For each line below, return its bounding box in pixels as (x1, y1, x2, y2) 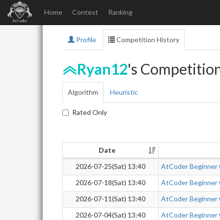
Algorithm (68, 88, 98, 96)
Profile (75, 35, 96, 44)
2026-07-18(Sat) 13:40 (76, 178, 145, 187)
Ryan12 (77, 60, 128, 78)
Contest (72, 8, 98, 16)
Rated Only (72, 108, 107, 116)
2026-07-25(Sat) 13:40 (76, 162, 145, 170)
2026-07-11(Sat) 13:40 (76, 194, 145, 203)
